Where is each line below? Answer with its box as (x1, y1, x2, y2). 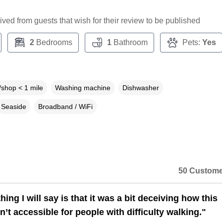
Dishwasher (122, 84, 159, 92)
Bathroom (111, 38, 148, 47)
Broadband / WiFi (38, 103, 93, 111)
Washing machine (55, 84, 111, 92)
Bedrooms (34, 38, 72, 47)
